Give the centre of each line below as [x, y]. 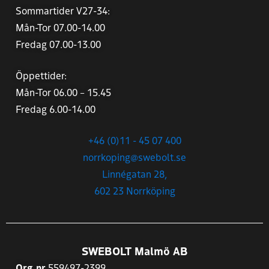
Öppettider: [41, 75]
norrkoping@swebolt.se [134, 156]
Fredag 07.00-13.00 [58, 44]
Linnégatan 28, [134, 173]
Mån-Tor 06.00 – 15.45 [63, 92]
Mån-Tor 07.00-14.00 [60, 27]
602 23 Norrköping [134, 190]
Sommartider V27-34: [63, 10]
